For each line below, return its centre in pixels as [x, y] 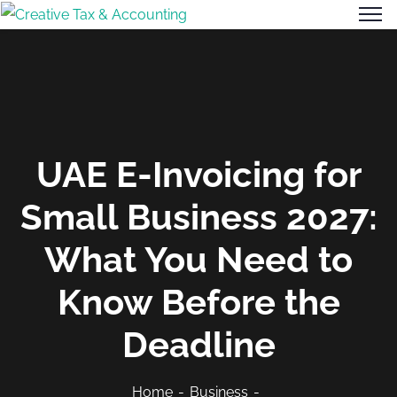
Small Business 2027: [198, 216]
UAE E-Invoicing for [198, 174]
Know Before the [198, 301]
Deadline [198, 344]
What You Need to [198, 259]
